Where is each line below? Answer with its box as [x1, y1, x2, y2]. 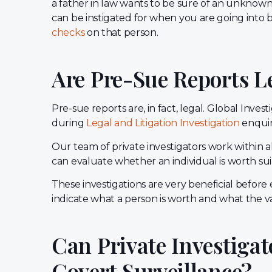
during [52, 117, 86, 129]
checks [52, 26, 85, 38]
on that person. [84, 26, 158, 38]
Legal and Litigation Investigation [86, 117, 240, 129]
